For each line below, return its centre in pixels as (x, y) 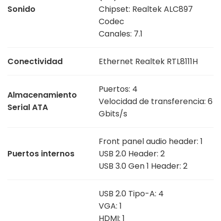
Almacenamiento (42, 95)
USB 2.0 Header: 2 (132, 154)
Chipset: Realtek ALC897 (146, 9)
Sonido (21, 9)
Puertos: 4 (118, 89)
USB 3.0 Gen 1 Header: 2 (143, 166)
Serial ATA (28, 108)
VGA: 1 (110, 206)
